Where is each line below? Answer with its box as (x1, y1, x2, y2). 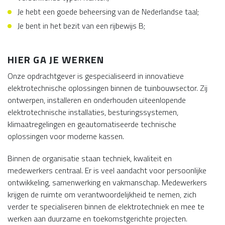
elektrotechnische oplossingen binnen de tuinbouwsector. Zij (8, 82, 207, 94)
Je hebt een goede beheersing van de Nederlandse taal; (18, 6, 199, 18)
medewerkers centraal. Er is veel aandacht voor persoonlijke (8, 164, 206, 176)
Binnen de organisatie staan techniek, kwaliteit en (8, 152, 172, 164)
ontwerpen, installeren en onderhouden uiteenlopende (8, 94, 186, 106)
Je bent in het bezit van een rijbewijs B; (18, 20, 145, 32)
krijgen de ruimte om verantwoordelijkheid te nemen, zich (8, 188, 196, 200)
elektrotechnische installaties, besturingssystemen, (8, 106, 178, 118)
